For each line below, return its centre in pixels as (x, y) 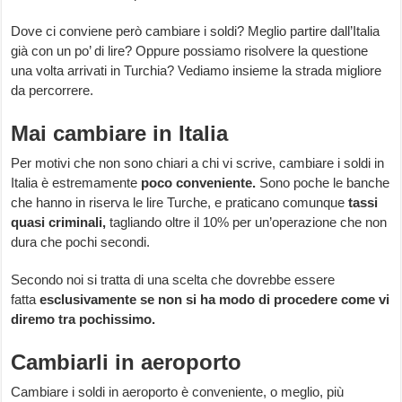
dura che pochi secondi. (81, 242)
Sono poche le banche (325, 183)
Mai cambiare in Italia (120, 134)
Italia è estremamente (76, 183)
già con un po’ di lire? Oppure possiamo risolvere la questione (190, 51)
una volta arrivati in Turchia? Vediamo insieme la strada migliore (197, 71)
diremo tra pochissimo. (83, 319)
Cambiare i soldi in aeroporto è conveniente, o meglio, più (178, 392)
